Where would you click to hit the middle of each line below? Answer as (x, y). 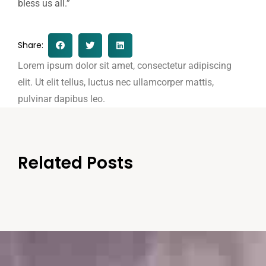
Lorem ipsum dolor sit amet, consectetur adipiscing (125, 65)
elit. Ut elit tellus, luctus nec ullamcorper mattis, (116, 82)
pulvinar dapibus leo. (61, 99)
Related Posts (75, 163)
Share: (33, 45)
